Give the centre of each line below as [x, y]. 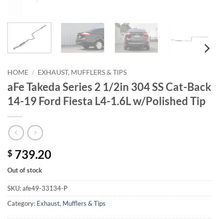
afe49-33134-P [45, 188]
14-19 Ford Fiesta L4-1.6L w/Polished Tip [106, 101]
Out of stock [25, 170]
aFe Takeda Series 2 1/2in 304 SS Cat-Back [109, 87]
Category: [22, 203]
